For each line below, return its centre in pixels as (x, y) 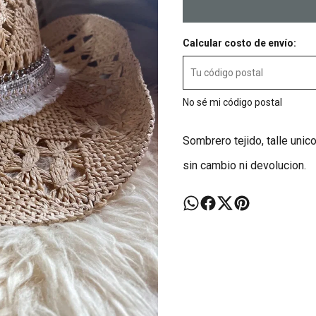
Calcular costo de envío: (239, 43)
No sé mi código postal (232, 102)
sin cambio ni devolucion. (244, 165)
